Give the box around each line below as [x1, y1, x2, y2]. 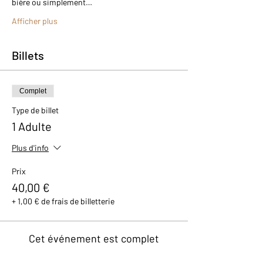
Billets [12, 48, 44, 63]
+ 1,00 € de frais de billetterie [12, 196, 114, 207]
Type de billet [12, 105, 59, 116]
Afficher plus [12, 16, 58, 26]
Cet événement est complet [29, 232, 159, 245]
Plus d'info [12, 143, 49, 153]
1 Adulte [12, 119, 52, 134]
